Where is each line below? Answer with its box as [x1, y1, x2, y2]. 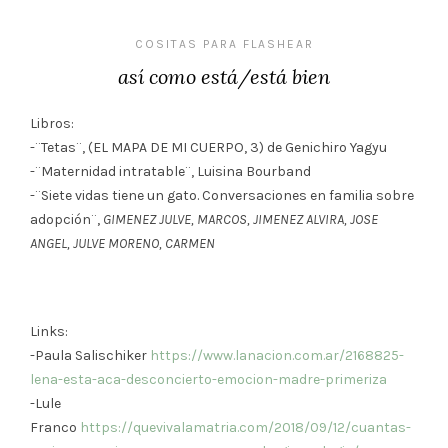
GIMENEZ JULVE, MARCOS [103, 210, 247, 228]
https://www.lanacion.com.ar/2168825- [150, 346, 404, 364]
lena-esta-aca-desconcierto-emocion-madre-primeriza [30, 370, 387, 388]
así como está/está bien [118, 63, 330, 89]
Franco [30, 418, 80, 436]
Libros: [30, 114, 74, 132]
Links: [30, 322, 68, 340]
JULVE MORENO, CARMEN [73, 234, 215, 252]
